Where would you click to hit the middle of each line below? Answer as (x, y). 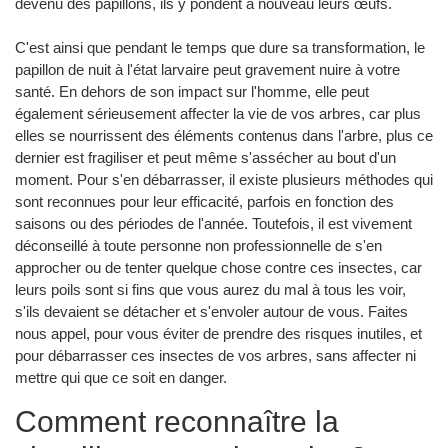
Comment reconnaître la (177, 421)
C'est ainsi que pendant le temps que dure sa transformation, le (220, 47)
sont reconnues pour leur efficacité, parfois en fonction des (204, 201)
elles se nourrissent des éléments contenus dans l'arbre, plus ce (224, 135)
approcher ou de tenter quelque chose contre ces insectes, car (218, 267)
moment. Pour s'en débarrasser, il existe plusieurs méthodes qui (224, 179)
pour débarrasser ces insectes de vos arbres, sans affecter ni (215, 355)
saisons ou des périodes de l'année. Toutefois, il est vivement (213, 223)
